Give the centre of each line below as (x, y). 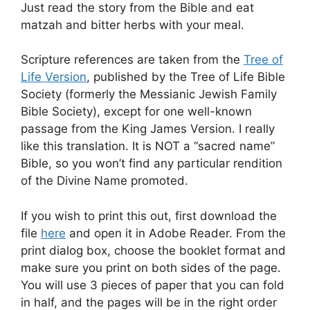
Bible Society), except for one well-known (136, 112)
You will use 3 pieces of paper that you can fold (153, 285)
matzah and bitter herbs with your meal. (133, 25)
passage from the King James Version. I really (148, 129)
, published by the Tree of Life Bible (186, 77)
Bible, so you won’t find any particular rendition (152, 164)
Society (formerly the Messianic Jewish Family (149, 94)
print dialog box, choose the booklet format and (153, 250)
